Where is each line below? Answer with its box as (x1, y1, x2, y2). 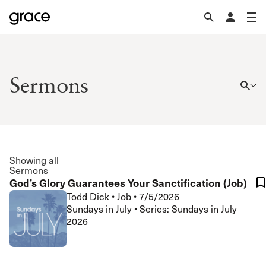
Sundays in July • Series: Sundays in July (66, 202, 237, 215)
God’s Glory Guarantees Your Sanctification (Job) (9, 175, 247, 190)
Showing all (9, 154, 59, 166)
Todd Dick (66, 190, 112, 202)
